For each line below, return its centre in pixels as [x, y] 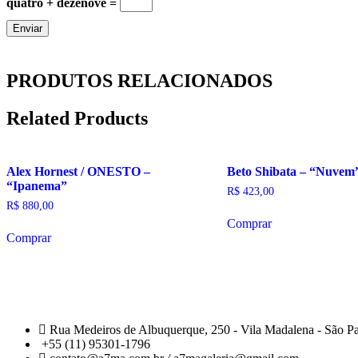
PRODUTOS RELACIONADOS [139, 80]
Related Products [77, 118]
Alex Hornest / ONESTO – [78, 171]
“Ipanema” [37, 185]
